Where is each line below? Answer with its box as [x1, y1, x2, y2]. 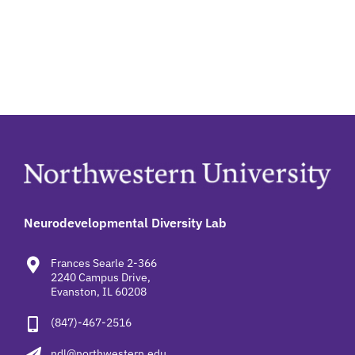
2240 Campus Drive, [50, 270, 151, 285]
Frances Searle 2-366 [50, 256, 157, 271]
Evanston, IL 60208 [50, 284, 147, 300]
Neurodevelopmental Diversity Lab [23, 215, 227, 231]
